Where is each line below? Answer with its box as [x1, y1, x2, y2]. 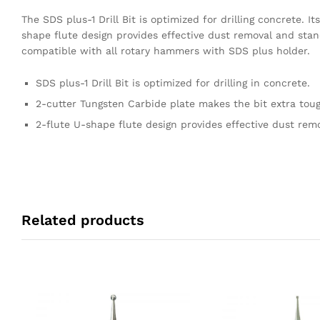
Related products [21, 211, 144, 229]
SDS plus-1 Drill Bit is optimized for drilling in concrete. [36, 77, 310, 89]
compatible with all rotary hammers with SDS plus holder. [21, 44, 310, 56]
